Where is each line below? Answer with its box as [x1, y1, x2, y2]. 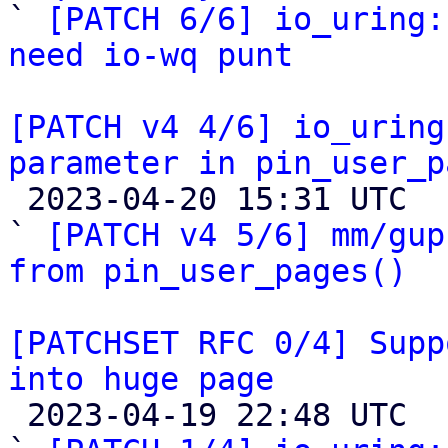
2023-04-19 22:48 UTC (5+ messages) [8, 397, 27, 433]
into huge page [8, 361, 274, 397]
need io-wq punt [8, 37, 293, 73]
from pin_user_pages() [8, 253, 407, 289]
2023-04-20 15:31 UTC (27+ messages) [8, 181, 27, 217]
